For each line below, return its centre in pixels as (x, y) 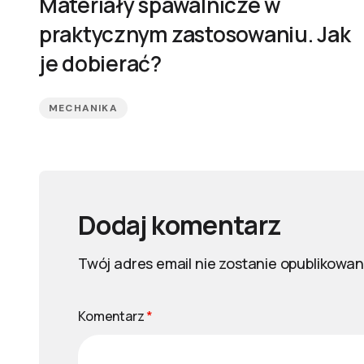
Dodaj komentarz (180, 225)
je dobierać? (100, 63)
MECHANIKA (83, 108)
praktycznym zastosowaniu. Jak (195, 34)
